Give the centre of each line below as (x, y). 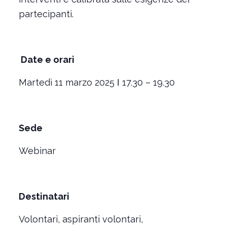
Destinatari (44, 196)
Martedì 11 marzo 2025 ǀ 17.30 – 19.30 (97, 82)
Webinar (37, 151)
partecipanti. (46, 14)
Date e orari (47, 60)
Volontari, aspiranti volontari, (81, 219)
